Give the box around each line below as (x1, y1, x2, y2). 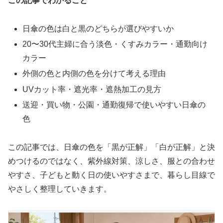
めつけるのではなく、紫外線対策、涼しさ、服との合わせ (8, 156, 215, 165)
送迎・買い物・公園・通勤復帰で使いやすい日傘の (22, 100, 206, 109)
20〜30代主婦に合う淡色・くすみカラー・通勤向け (22, 40, 208, 49)
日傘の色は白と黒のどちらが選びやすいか (22, 24, 174, 33)
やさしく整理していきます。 (8, 184, 111, 193)
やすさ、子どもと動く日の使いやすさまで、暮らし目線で (8, 170, 215, 179)
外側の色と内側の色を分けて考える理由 (22, 69, 166, 78)
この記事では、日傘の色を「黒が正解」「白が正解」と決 (8, 142, 215, 151)
